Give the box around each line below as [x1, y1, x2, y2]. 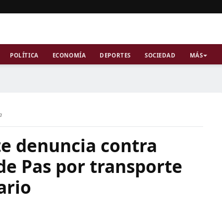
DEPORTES [100, 52, 131, 59]
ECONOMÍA [52, 52, 86, 59]
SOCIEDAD [144, 52, 176, 59]
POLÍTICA [10, 52, 39, 59]
